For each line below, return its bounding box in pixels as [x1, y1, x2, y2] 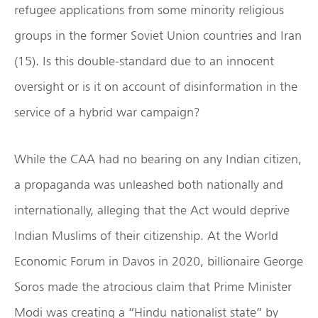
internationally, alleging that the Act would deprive [14, 202, 290, 218]
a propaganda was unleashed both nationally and [14, 177, 283, 192]
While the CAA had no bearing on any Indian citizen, [14, 151, 302, 167]
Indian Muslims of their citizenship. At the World [14, 228, 278, 243]
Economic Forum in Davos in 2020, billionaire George [14, 253, 303, 269]
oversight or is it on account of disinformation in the [14, 79, 297, 94]
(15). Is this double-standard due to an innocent [14, 53, 274, 69]
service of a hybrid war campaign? [14, 104, 200, 120]
